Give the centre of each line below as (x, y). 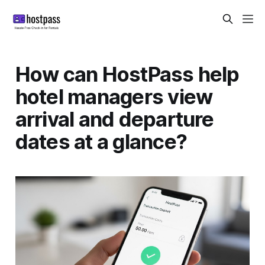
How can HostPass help (127, 74)
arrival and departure (114, 119)
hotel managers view (114, 96)
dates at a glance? (101, 141)
